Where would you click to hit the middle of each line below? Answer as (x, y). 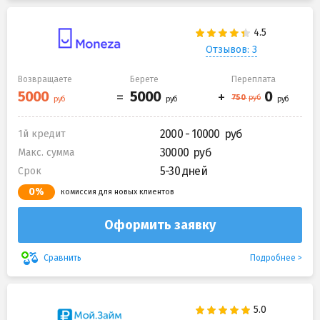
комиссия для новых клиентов (117, 191)
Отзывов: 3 (231, 50)
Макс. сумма (46, 152)
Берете (144, 79)
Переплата (254, 79)
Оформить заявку (160, 225)
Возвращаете (45, 79)
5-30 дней (184, 171)
